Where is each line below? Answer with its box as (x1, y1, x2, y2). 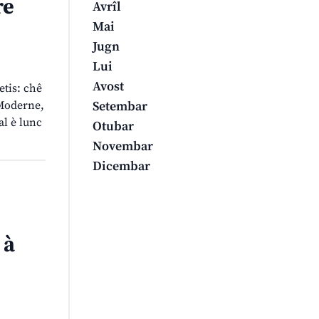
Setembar (93, 98, 147, 115)
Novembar (93, 138, 153, 155)
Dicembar (93, 158, 150, 175)
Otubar (93, 118, 134, 135)
